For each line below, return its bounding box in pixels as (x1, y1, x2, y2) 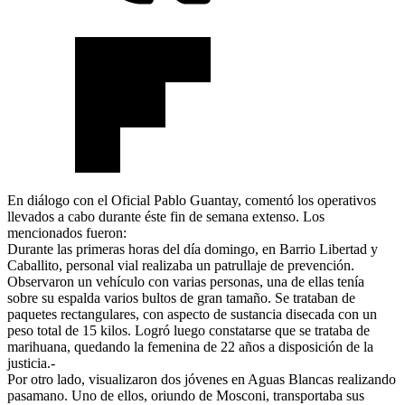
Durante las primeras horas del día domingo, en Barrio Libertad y (7, 240, 378, 257)
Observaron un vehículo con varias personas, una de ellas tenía (7, 273, 364, 289)
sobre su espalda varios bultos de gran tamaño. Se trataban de (7, 289, 355, 306)
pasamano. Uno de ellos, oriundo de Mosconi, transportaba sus (7, 387, 364, 403)
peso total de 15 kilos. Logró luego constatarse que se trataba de (7, 322, 370, 338)
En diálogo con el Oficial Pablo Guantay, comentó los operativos (7, 192, 376, 208)
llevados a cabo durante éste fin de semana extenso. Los (7, 208, 325, 224)
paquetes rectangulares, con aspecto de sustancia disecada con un (7, 306, 377, 322)
